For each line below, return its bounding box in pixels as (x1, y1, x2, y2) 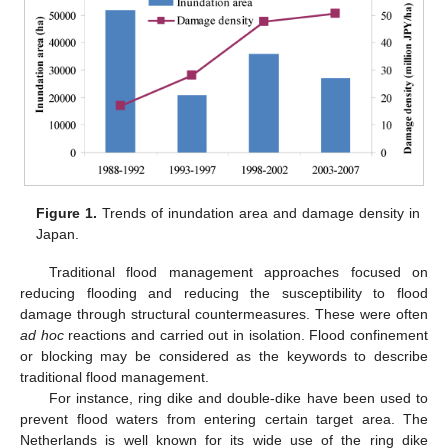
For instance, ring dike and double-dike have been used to (48, 389, 428, 406)
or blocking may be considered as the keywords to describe (20, 347, 428, 364)
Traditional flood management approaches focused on (48, 263, 428, 280)
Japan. (36, 225, 80, 242)
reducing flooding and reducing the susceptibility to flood (20, 284, 428, 301)
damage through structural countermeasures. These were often (20, 305, 428, 322)
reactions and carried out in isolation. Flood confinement (63, 326, 429, 343)
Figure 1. (36, 204, 98, 221)
